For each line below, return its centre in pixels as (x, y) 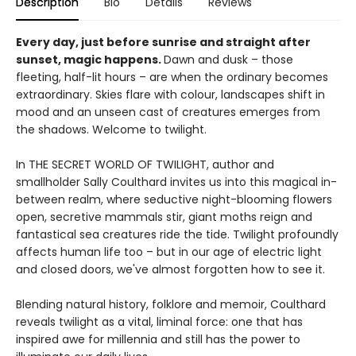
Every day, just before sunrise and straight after (163, 42)
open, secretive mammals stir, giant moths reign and (164, 217)
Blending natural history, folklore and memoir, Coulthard (171, 304)
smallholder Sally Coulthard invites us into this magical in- (176, 182)
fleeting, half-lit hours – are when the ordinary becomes (172, 77)
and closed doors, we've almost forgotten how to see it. (170, 269)
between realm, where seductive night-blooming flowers (174, 199)
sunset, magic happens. (90, 59)
